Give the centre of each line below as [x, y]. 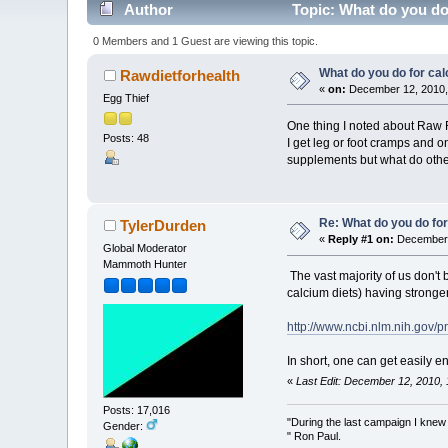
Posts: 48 [126, 138]
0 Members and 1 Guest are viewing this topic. [205, 40]
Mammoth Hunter [145, 264]
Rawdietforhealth [179, 75]
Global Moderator [145, 248]
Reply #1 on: [361, 239]
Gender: [125, 425]
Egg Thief [126, 97]
